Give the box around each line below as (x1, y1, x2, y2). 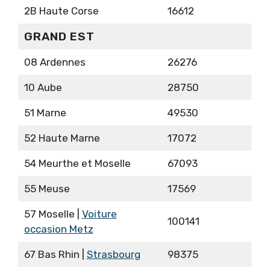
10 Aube (24, 81, 62, 94)
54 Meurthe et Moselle (24, 157, 131, 170)
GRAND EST (24, 30, 95, 44)
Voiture (81, 208, 117, 221)
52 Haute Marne (24, 132, 100, 145)
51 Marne (24, 107, 66, 119)
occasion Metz (24, 223, 93, 236)
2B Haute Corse (24, 5, 99, 17)
